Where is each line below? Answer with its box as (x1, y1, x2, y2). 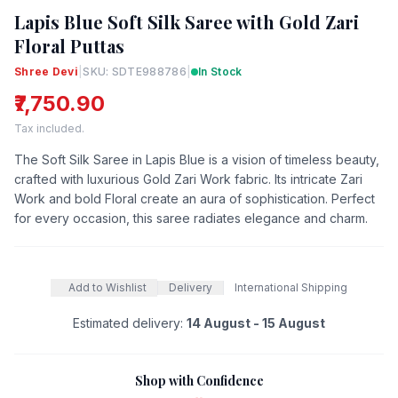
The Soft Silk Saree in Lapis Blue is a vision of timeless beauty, (14, 151, 379, 167)
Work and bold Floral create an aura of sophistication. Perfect (14, 190, 375, 206)
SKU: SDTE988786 (83, 64, 187, 78)
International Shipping (235, 280, 347, 294)
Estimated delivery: (73, 314, 187, 330)
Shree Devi (14, 64, 78, 78)
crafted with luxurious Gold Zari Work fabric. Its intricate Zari (14, 171, 362, 187)
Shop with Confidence (134, 371, 264, 389)
